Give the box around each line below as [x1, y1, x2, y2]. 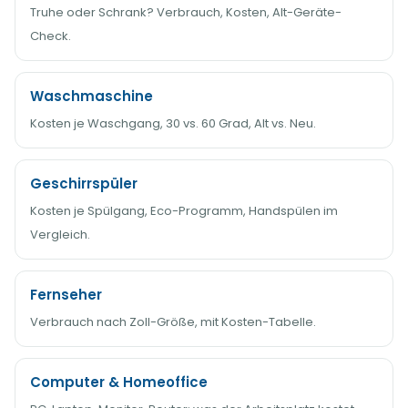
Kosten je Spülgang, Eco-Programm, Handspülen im [30, 202, 338, 219]
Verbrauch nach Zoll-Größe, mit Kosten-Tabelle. [30, 313, 316, 331]
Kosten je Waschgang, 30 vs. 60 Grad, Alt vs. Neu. [30, 115, 316, 132]
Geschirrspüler [30, 174, 138, 193]
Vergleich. [30, 226, 90, 243]
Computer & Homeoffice [30, 372, 208, 392]
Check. [30, 27, 71, 45]
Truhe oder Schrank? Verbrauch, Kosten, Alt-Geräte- [30, 4, 342, 21]
